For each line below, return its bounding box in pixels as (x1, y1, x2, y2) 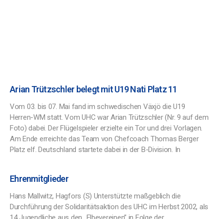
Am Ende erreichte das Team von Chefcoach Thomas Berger (10, 134, 199, 143)
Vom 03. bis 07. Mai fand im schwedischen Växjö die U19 (10, 102, 185, 111)
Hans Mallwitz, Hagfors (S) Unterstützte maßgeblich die (10, 192, 181, 200)
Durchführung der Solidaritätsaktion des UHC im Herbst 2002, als (10, 202, 208, 211)
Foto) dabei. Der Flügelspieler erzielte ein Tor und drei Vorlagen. (10, 124, 203, 132)
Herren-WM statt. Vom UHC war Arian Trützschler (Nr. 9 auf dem (10, 113, 209, 122)
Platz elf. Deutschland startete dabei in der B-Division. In (10, 145, 181, 154)
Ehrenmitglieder (10, 174, 68, 184)
